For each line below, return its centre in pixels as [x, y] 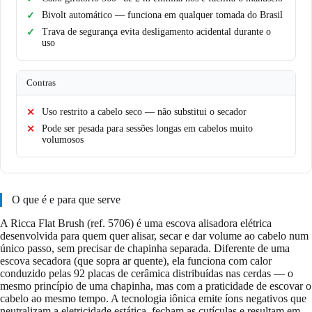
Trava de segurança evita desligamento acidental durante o [156, 32]
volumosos [63, 140]
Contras [41, 83]
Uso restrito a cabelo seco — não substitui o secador [144, 112]
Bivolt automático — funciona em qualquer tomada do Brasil [162, 15]
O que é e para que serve [66, 200]
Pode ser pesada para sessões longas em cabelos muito [147, 128]
